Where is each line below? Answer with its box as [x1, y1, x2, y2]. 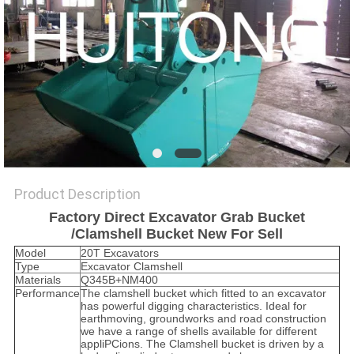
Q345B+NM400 [80, 273, 158, 287]
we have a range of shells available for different [80, 325, 317, 338]
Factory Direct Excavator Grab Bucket [49, 209, 305, 226]
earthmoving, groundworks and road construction [80, 312, 326, 326]
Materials [14, 273, 61, 287]
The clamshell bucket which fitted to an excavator [80, 287, 326, 300]
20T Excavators [80, 247, 159, 260]
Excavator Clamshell [80, 260, 183, 273]
